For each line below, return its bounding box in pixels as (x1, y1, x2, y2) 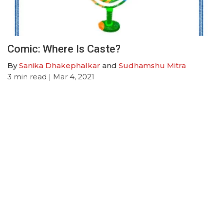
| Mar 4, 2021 (47, 72, 94, 82)
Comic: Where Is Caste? (7, 43, 121, 55)
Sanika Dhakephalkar (19, 61, 100, 71)
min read (14, 72, 47, 82)
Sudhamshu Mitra (119, 61, 186, 71)
